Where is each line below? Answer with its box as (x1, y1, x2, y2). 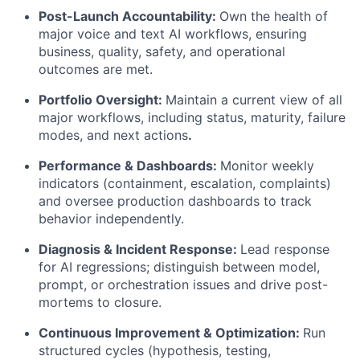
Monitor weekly (220, 157, 314, 174)
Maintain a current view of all (166, 91, 342, 108)
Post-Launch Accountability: (39, 7, 216, 24)
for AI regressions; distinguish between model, (39, 258, 320, 275)
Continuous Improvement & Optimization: (39, 324, 300, 341)
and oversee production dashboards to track (39, 192, 312, 209)
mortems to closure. (39, 293, 162, 310)
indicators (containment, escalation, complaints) (39, 174, 331, 191)
